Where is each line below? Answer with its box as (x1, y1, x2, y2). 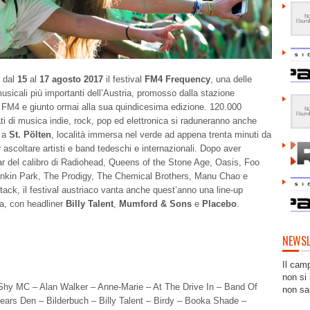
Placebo (202, 199, 237, 210)
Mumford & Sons (119, 199, 192, 210)
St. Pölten (9, 129, 51, 140)
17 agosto (39, 74, 81, 85)
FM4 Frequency (145, 74, 210, 85)
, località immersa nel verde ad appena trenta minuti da (51, 129, 271, 140)
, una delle (210, 74, 252, 85)
